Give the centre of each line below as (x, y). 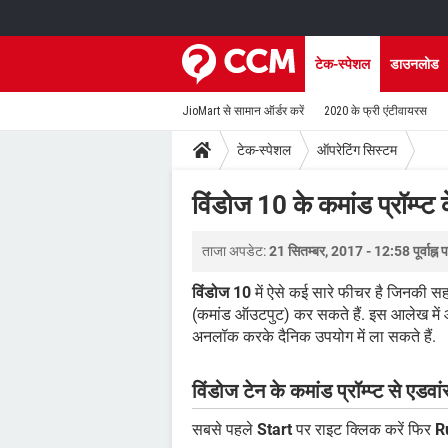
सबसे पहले (224, 429)
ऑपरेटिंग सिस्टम (357, 149)
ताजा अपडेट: (235, 251)
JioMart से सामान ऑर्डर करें (243, 111)
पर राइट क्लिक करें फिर (363, 429)
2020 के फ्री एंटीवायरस (375, 111)
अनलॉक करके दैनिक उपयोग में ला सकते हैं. (314, 336)
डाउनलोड (414, 64)
